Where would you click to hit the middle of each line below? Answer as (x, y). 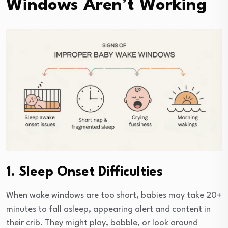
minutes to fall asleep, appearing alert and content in (108, 209)
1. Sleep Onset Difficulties (84, 172)
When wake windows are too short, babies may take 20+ (114, 195)
